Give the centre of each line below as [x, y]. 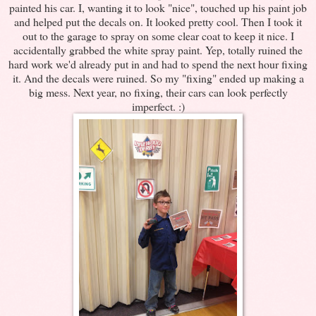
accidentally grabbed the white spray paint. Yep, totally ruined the [158, 49]
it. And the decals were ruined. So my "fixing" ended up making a [158, 78]
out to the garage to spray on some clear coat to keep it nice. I [158, 35]
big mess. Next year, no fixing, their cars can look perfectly [158, 92]
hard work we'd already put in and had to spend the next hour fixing [158, 63]
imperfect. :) [158, 106]
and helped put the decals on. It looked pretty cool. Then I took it [158, 21]
